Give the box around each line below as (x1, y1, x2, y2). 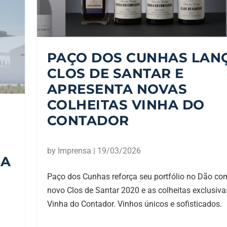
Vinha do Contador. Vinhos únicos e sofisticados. (47, 199, 222, 209)
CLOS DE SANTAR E (47, 65, 184, 82)
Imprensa (57, 145, 91, 156)
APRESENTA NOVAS (47, 81, 187, 97)
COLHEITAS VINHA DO (47, 96, 205, 113)
